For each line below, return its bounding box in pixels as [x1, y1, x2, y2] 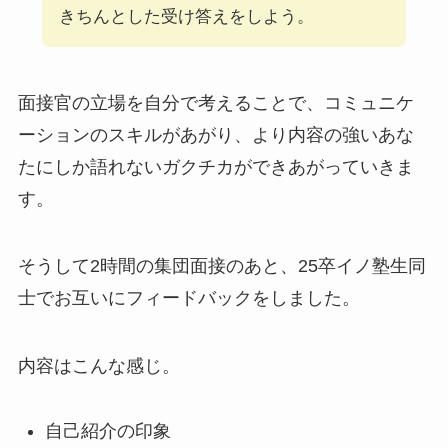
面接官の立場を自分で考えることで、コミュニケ [17, 92, 414, 113]
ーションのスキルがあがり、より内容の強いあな [17, 124, 414, 145]
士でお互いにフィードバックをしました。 [17, 288, 360, 309]
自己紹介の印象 [44, 421, 171, 442]
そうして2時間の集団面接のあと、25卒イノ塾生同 [17, 256, 426, 277]
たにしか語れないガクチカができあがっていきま [17, 156, 414, 177]
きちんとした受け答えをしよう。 [58, 6, 314, 26]
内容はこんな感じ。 [17, 356, 180, 377]
